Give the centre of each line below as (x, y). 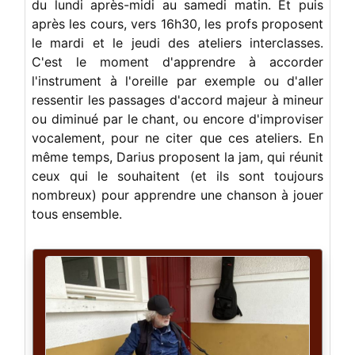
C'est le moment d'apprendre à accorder (177, 61)
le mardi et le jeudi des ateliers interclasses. (177, 42)
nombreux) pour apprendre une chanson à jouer (177, 195)
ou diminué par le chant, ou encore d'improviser (177, 118)
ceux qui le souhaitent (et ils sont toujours (177, 176)
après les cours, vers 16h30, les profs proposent (177, 23)
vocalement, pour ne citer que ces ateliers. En (177, 137)
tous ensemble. (77, 214)
